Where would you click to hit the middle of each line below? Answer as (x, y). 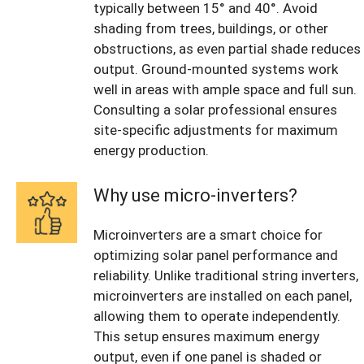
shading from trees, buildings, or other (211, 29)
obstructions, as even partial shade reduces (227, 49)
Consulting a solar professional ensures (215, 110)
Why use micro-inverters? (195, 195)
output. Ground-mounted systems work (216, 69)
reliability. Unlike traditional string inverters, (226, 275)
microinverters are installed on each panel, (223, 295)
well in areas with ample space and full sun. (225, 90)
